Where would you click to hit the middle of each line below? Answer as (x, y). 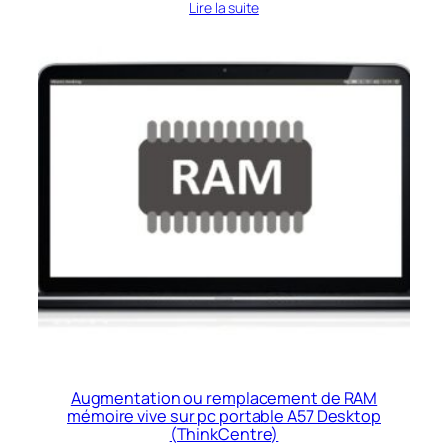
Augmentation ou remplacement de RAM (224, 398)
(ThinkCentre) (224, 434)
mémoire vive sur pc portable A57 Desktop (224, 416)
